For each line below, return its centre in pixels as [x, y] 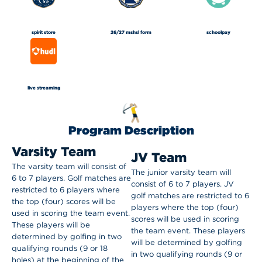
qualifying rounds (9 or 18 [60, 249]
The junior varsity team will [181, 173]
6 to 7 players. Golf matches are [71, 178]
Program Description [131, 130]
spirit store [44, 32]
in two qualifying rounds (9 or [187, 254]
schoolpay [218, 32]
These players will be [51, 225]
